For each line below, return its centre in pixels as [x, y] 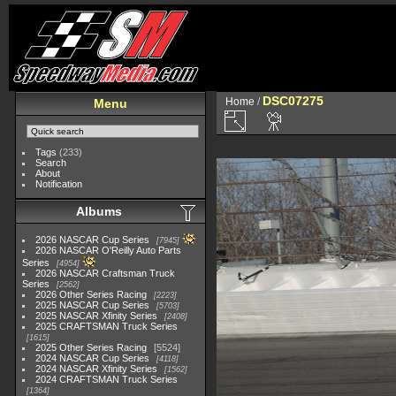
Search [51, 163]
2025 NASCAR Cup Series [93, 305]
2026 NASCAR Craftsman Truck [106, 273]
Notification [59, 184]
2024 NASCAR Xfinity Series [97, 369]
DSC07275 [293, 101]
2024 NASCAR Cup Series [93, 358]
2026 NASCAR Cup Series [93, 240]
